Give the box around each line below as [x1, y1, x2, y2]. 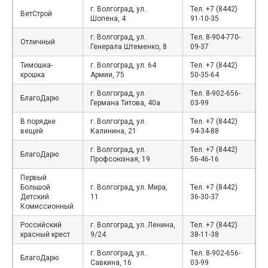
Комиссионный [20, 202, 74, 211]
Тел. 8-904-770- [190, 32, 240, 41]
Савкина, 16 [90, 258, 132, 267]
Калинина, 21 [90, 126, 136, 135]
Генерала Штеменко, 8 [90, 42, 167, 51]
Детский [20, 192, 49, 201]
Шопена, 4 [90, 14, 126, 23]
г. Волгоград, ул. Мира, [90, 182, 167, 191]
